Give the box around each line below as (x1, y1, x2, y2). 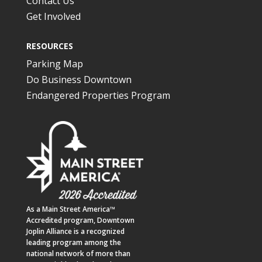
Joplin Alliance (26, 226, 72, 237)
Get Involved (26, 9, 81, 23)
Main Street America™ (42, 204, 115, 215)
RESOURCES (26, 40, 73, 51)
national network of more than (26, 249, 130, 259)
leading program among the (26, 237, 121, 248)
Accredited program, (26, 215, 97, 226)
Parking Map (26, 57, 83, 70)
